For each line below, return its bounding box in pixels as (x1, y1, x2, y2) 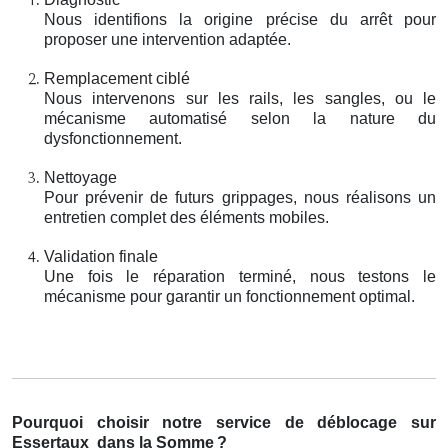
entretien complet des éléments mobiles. (44, 208, 329, 226)
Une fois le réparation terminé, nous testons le (44, 267, 436, 285)
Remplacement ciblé (44, 69, 190, 87)
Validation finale (44, 247, 158, 265)
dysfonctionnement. (44, 129, 182, 147)
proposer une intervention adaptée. (44, 30, 291, 48)
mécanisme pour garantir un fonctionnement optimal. (44, 287, 415, 305)
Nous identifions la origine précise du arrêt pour (44, 10, 436, 28)
